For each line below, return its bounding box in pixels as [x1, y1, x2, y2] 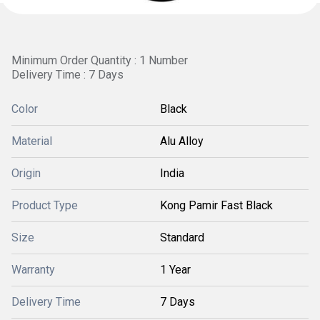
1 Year [160, 263, 191, 276]
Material [11, 134, 52, 148]
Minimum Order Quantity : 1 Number [11, 54, 188, 67]
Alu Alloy [160, 134, 204, 148]
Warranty [11, 263, 55, 276]
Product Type [11, 199, 78, 212]
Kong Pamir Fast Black [160, 199, 273, 212]
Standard [160, 231, 204, 244]
